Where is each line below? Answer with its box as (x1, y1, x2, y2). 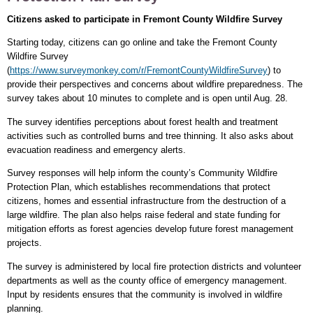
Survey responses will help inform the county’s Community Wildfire (7, 168, 277, 179)
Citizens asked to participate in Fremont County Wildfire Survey (7, 14, 282, 25)
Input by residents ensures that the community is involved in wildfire (7, 289, 282, 300)
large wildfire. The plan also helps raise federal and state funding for (7, 210, 280, 221)
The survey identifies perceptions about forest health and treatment (7, 116, 278, 127)
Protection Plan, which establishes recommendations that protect (7, 182, 270, 193)
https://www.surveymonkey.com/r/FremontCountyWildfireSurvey (10, 65, 268, 76)
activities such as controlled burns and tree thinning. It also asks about (7, 130, 293, 141)
